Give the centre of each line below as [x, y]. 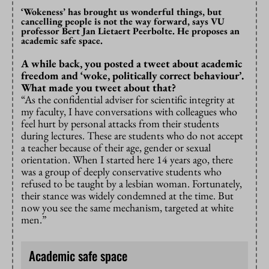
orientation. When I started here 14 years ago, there [127, 160]
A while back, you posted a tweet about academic [131, 64]
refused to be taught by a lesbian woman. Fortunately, [131, 184]
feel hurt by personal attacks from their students [120, 124]
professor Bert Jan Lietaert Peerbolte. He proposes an [130, 31]
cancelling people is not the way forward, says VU [123, 22]
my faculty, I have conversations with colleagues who [129, 112]
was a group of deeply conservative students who [121, 172]
